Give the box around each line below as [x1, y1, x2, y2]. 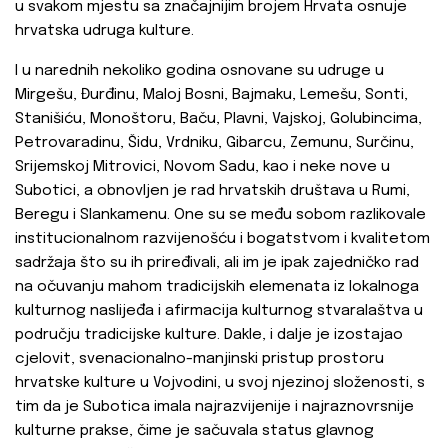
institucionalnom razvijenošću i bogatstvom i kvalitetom [15, 231, 430, 248]
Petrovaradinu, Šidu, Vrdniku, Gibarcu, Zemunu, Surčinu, [15, 135, 414, 152]
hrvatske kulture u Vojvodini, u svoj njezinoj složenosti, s [15, 375, 425, 392]
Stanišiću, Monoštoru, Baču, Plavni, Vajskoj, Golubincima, [15, 111, 422, 128]
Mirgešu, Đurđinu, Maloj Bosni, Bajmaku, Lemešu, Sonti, [15, 87, 408, 104]
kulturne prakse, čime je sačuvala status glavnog [15, 423, 374, 440]
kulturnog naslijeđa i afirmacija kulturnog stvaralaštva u [15, 303, 423, 320]
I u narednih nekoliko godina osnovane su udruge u [15, 63, 384, 80]
